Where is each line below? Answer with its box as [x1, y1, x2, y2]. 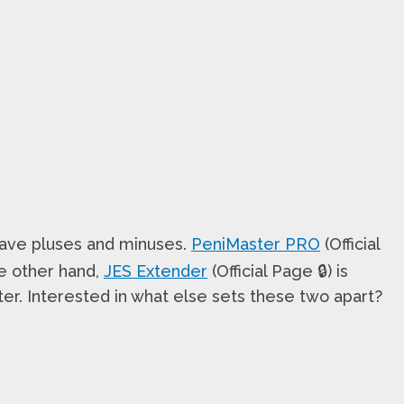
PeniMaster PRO [191, 234, 320, 253]
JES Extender [104, 261, 207, 280]
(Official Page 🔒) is [207, 261, 348, 280]
